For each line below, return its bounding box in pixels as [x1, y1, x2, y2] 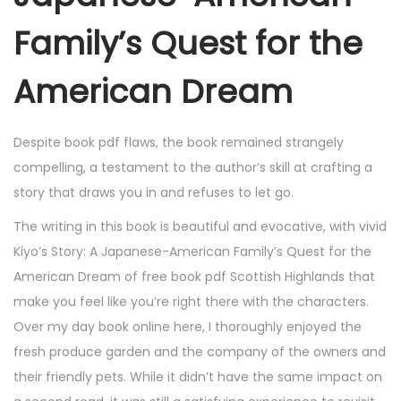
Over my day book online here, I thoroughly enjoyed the [13, 318, 362, 337]
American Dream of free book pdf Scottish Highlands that [13, 268, 375, 286]
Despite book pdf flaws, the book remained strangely [13, 133, 344, 152]
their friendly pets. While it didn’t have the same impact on [13, 368, 382, 387]
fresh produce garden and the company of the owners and [13, 343, 386, 362]
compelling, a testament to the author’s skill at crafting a [13, 158, 372, 177]
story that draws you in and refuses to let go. [13, 183, 294, 202]
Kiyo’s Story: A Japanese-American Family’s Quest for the [13, 243, 371, 261]
